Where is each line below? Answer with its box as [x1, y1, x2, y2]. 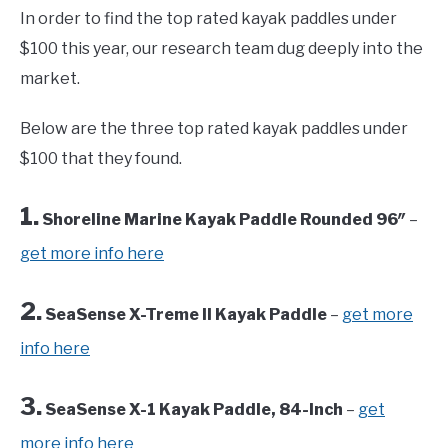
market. [20, 69, 80, 89]
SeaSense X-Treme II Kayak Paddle [45, 305, 327, 325]
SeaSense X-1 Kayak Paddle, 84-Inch [45, 400, 343, 420]
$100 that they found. [20, 149, 182, 169]
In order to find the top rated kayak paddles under [20, 9, 397, 29]
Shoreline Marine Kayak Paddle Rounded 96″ [42, 210, 406, 230]
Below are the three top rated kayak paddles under [20, 119, 408, 139]
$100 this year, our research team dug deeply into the [20, 39, 423, 59]
